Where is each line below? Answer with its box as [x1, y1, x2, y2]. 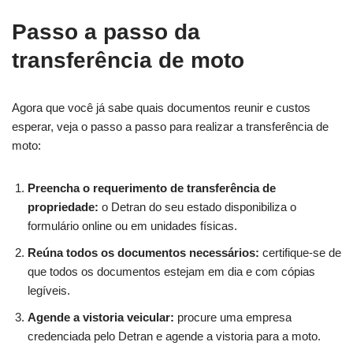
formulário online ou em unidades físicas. [28, 218, 237, 232]
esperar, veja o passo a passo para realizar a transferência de [12, 119, 329, 133]
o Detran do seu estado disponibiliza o [102, 199, 296, 214]
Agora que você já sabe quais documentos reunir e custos [12, 100, 310, 114]
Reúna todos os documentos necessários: [28, 245, 259, 259]
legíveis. [28, 283, 70, 297]
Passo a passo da [12, 19, 200, 44]
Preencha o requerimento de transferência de [28, 180, 276, 195]
